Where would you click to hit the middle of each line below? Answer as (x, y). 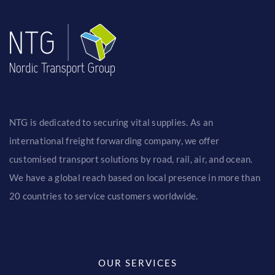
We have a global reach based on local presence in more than (135, 177)
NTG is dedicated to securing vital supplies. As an (111, 122)
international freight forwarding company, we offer (114, 140)
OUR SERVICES (137, 262)
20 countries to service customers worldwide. (103, 196)
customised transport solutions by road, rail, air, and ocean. (131, 159)
